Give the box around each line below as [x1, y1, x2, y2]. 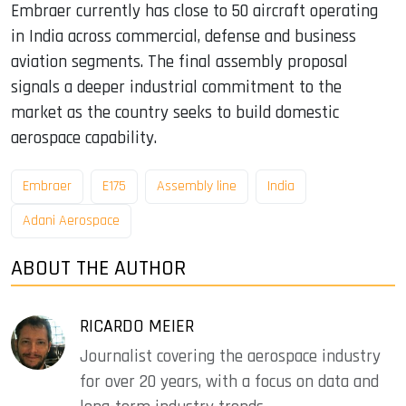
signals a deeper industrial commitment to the [11, 76, 342, 100]
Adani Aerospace [23, 210, 120, 230]
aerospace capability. [11, 127, 157, 150]
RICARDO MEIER [80, 314, 194, 338]
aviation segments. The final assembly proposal [11, 51, 348, 74]
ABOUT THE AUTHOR [11, 254, 186, 282]
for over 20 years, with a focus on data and [80, 370, 379, 393]
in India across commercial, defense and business [11, 25, 356, 49]
